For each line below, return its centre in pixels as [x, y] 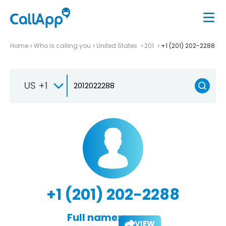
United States [118, 45]
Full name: [93, 217]
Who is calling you [62, 45]
